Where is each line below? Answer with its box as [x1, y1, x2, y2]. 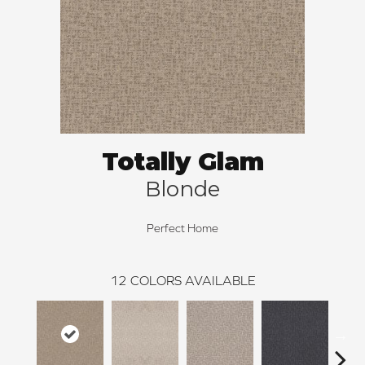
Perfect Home [147, 222, 218, 235]
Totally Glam [101, 147, 264, 178]
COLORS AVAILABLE [130, 273, 256, 288]
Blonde [145, 176, 220, 203]
